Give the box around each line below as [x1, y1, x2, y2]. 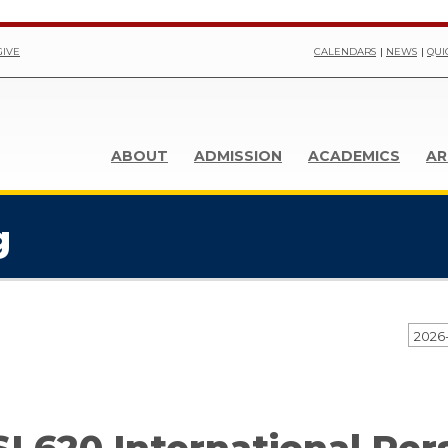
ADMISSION [194, 147, 282, 165]
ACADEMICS [308, 147, 400, 165]
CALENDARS [314, 46, 376, 57]
